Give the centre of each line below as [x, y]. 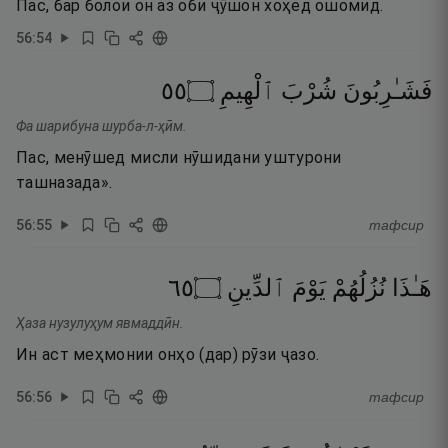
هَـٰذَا [412, 288]
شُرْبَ [309, 91]
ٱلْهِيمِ [247, 91]
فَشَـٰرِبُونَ [387, 91]
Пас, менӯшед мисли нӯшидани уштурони [179, 157]
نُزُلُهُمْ [359, 288]
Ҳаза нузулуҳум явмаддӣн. [100, 323]
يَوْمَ [309, 288]
